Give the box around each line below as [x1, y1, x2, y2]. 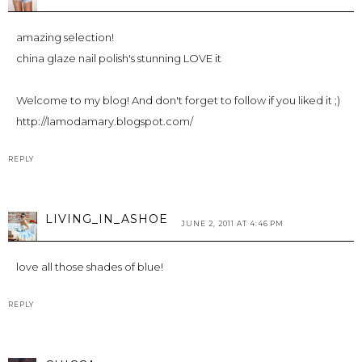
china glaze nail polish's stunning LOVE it [16, 52, 221, 65]
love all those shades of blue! [16, 260, 163, 274]
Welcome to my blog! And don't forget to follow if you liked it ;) [16, 94, 340, 107]
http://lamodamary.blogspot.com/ [16, 115, 193, 128]
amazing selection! [16, 31, 114, 44]
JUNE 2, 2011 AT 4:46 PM [181, 219, 284, 229]
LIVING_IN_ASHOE [45, 212, 168, 227]
